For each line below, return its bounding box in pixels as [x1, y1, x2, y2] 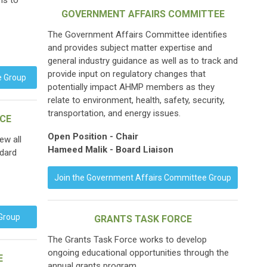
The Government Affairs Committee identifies [48, 29, 227, 40]
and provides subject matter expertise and [48, 42, 212, 53]
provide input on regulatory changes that [48, 69, 206, 79]
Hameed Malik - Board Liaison [48, 144, 173, 155]
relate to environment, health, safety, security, [48, 95, 225, 105]
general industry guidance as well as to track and [48, 55, 238, 66]
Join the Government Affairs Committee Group [54, 173, 231, 182]
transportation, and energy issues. [48, 108, 181, 119]
